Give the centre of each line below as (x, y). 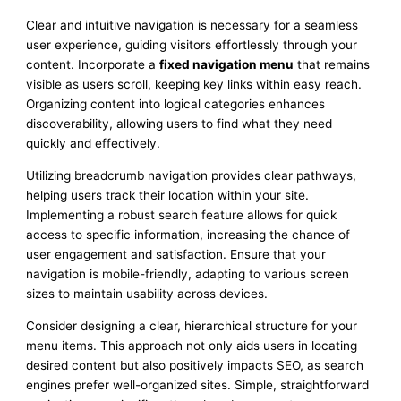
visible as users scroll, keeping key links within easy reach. (194, 85)
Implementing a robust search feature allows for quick (182, 215)
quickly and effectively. (94, 144)
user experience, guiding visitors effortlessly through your (192, 45)
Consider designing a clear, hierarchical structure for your (192, 325)
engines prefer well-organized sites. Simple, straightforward (198, 384)
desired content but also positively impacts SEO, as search (195, 365)
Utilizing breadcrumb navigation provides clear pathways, (192, 176)
